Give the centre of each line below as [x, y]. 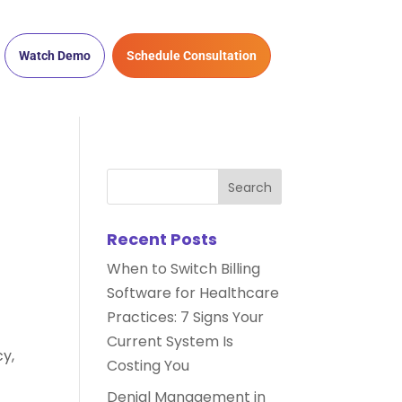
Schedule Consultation [192, 55]
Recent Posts [162, 239]
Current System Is [170, 341]
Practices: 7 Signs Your [186, 317]
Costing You [149, 365]
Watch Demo [55, 55]
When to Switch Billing [184, 268]
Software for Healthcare [193, 293]
